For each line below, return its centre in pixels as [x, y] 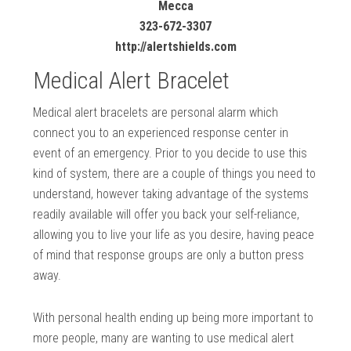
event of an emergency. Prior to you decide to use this [170, 153]
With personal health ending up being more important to [174, 317]
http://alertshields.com [175, 46]
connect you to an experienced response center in [161, 132]
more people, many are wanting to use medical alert [164, 338]
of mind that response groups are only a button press [169, 255]
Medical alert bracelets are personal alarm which [156, 112]
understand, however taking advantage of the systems [171, 194]
